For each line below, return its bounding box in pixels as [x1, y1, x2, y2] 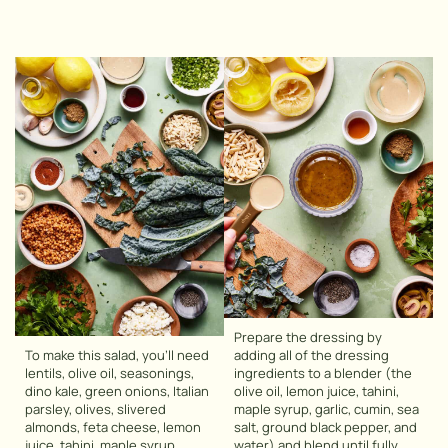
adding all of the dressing [234, 346, 389, 365]
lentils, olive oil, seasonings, [25, 364, 194, 383]
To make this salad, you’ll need [25, 346, 209, 365]
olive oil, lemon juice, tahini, [234, 382, 399, 401]
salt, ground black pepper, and [234, 418, 417, 437]
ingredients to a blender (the [234, 364, 412, 383]
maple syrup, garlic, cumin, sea [234, 400, 419, 419]
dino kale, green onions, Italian [25, 382, 209, 401]
